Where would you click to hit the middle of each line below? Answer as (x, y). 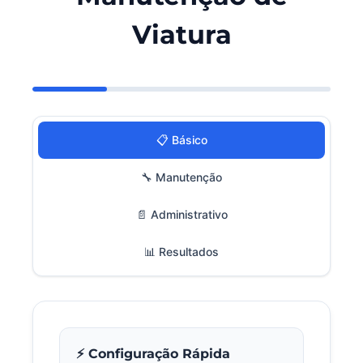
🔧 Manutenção (181, 177)
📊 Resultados (181, 251)
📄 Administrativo (181, 214)
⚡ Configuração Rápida (153, 353)
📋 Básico (181, 139)
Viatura (181, 34)
